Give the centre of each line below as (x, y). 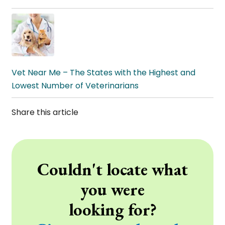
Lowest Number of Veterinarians (75, 86)
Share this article (45, 113)
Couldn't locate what (113, 170)
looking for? (113, 210)
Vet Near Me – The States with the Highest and (103, 73)
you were (113, 190)
